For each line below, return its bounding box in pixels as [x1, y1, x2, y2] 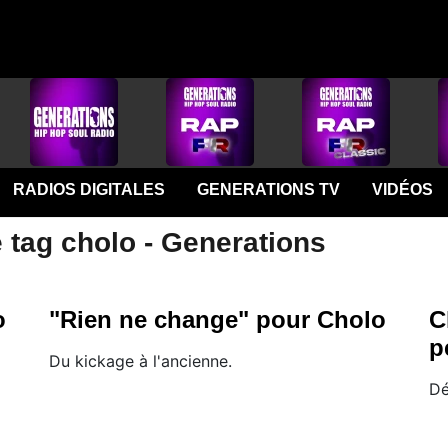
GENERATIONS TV [196, 181, 340, 198]
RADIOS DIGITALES [12, 181, 165, 198]
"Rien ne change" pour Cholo [49, 306, 386, 333]
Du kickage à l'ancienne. [49, 351, 232, 371]
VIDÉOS [371, 181, 433, 198]
